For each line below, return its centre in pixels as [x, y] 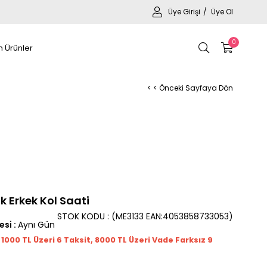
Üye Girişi [185, 12]
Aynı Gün [36, 225]
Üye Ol [222, 12]
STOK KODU [81, 216]
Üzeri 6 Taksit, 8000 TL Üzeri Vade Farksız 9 [123, 240]
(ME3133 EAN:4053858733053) [172, 216]
